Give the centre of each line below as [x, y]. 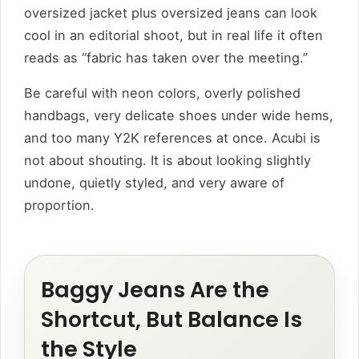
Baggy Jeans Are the [155, 290]
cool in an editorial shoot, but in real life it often [173, 36]
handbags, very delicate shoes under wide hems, [179, 116]
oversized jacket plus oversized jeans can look [171, 13]
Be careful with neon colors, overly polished [162, 93]
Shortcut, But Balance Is [171, 320]
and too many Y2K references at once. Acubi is [172, 138]
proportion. [59, 206]
